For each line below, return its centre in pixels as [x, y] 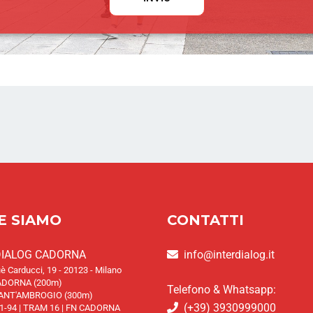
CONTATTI [205, 220]
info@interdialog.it [229, 254]
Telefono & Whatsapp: [221, 289]
